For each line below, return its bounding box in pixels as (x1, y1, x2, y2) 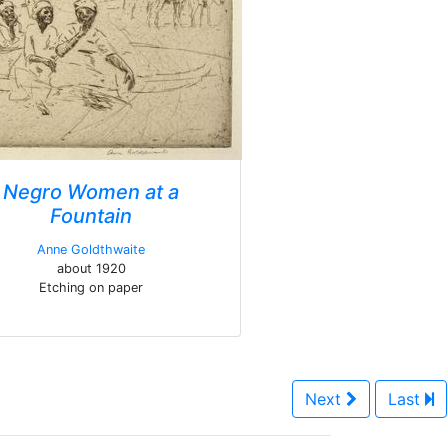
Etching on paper (39, 280, 143, 295)
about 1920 (56, 261, 126, 276)
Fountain (50, 204, 132, 228)
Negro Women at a (3, 180, 179, 204)
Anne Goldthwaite (37, 242, 145, 257)
